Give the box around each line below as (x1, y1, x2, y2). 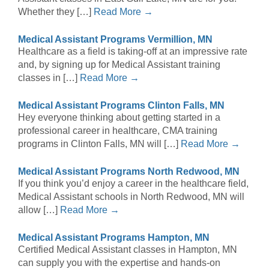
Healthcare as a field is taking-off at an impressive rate (18, 46, 247, 57)
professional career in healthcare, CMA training (18, 125, 217, 136)
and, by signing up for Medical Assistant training (18, 59, 220, 70)
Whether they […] (18, 7, 94, 17)
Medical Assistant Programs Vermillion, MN (18, 34, 213, 45)
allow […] (18, 205, 60, 216)
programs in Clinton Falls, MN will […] (18, 139, 181, 150)
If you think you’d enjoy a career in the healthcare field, (18, 178, 249, 189)
